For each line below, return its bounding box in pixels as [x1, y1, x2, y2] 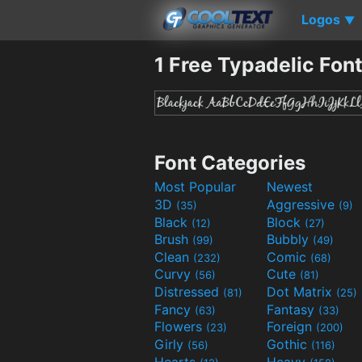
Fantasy [267, 301, 318, 318]
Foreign [267, 318, 316, 335]
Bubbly [267, 231, 313, 248]
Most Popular [154, 179, 236, 196]
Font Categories [154, 150, 305, 175]
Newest [267, 179, 313, 196]
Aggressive [267, 196, 339, 213]
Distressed [154, 284, 223, 301]
